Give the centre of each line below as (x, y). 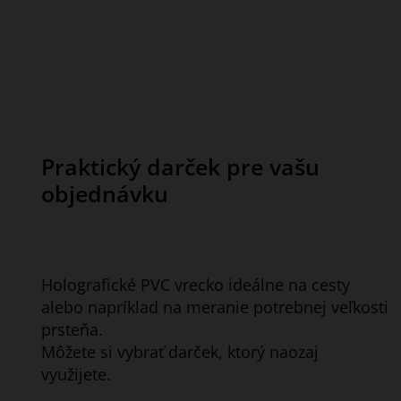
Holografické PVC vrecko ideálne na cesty (195, 284)
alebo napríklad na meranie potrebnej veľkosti (214, 307)
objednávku (104, 193)
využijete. (76, 374)
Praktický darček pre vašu (180, 166)
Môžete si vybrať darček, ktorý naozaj (179, 351)
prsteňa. (72, 329)
